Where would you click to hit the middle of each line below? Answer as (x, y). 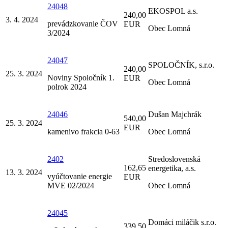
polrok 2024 (67, 87)
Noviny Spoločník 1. (81, 77)
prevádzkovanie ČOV (83, 23)
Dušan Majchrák (175, 114)
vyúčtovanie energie (80, 176)
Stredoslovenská (174, 159)
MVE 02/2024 (71, 185)
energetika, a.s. (172, 168)
